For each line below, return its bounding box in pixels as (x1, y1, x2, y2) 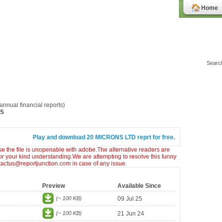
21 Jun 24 (117, 210, 144, 217)
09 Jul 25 (117, 195, 142, 202)
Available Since (117, 182, 161, 189)
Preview (42, 182, 65, 189)
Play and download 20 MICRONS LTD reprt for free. (33, 134, 175, 141)
